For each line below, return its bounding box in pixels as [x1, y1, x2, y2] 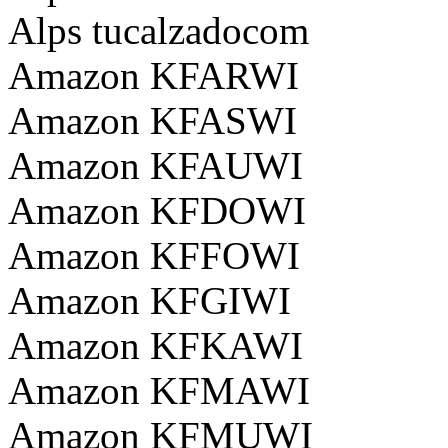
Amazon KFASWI [8, 98, 297, 142]
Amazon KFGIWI [8, 278, 291, 322]
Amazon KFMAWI [8, 368, 310, 412]
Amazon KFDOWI [8, 188, 306, 232]
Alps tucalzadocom [8, 8, 309, 52]
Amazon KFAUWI [8, 143, 303, 187]
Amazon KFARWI [8, 53, 299, 97]
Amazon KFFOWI [8, 233, 300, 277]
